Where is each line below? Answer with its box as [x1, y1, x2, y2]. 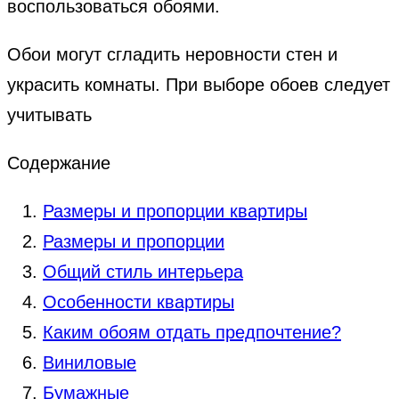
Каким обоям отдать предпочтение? [43, 322, 341, 342]
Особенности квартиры [43, 291, 234, 312]
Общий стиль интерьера [43, 261, 243, 281]
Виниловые [43, 352, 136, 372]
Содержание [7, 152, 110, 173]
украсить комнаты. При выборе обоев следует [7, 74, 390, 94]
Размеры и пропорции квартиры [43, 200, 307, 221]
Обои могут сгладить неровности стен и [7, 44, 338, 64]
